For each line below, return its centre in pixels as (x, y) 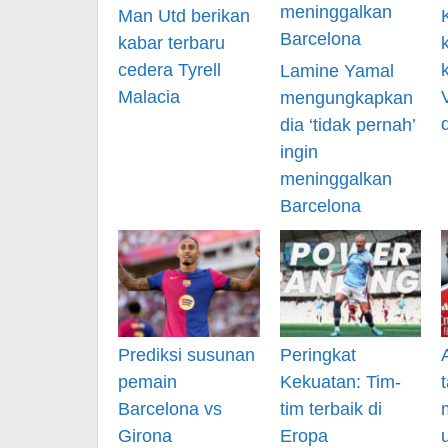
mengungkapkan (346, 98)
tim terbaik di (330, 408)
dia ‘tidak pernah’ (347, 125)
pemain (147, 381)
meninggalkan (335, 179)
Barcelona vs (170, 408)
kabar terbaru (171, 42)
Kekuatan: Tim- (340, 381)
